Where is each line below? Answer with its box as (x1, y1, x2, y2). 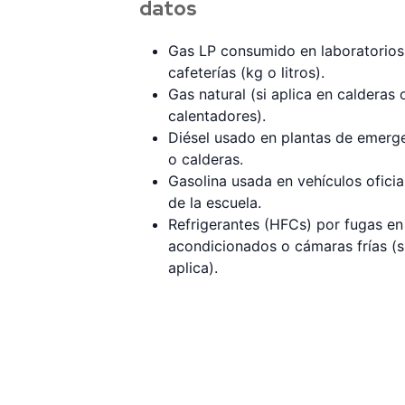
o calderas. (168, 149, 243, 168)
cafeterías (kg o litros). (168, 62, 325, 81)
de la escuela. (168, 193, 261, 212)
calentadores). (168, 106, 266, 125)
